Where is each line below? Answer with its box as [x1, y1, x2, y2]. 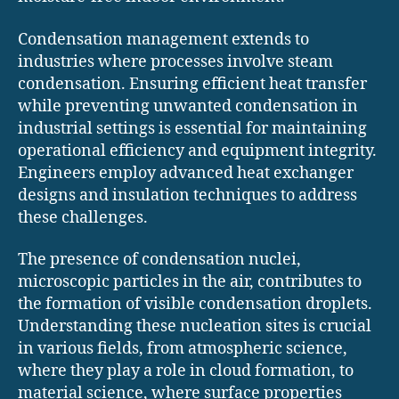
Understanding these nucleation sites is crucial [18, 316, 371, 338]
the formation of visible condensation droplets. [18, 294, 372, 315]
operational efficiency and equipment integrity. [18, 140, 377, 161]
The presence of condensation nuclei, [18, 249, 301, 271]
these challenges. [18, 207, 148, 228]
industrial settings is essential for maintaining [18, 118, 367, 139]
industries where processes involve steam [18, 51, 333, 72]
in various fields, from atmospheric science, [18, 338, 347, 360]
